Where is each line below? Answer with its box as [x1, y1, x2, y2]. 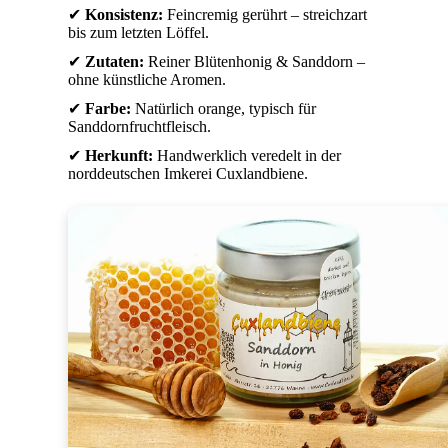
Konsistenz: [85, 5, 163, 23]
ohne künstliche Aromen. [68, 70, 226, 88]
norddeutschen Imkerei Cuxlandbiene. [68, 164, 308, 182]
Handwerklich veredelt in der [153, 146, 341, 164]
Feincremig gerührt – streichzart [163, 5, 367, 23]
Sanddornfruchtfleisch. [68, 117, 211, 135]
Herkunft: [85, 146, 153, 164]
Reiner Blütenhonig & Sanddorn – [144, 52, 365, 70]
